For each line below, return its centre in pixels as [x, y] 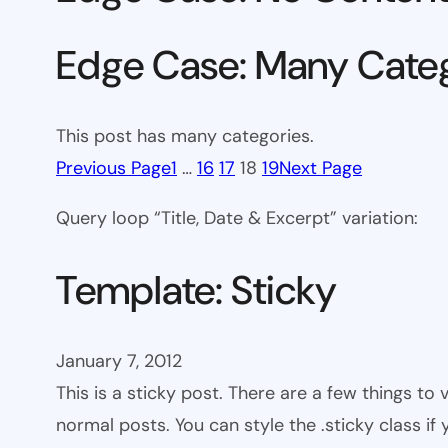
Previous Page [113, 168]
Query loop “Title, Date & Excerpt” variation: [237, 218]
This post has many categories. [185, 136]
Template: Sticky [196, 289]
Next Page [320, 168]
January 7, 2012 [119, 360]
